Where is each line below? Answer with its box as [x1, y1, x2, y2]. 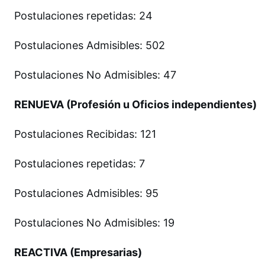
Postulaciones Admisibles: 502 [14, 38, 165, 51]
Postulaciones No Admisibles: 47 [14, 68, 176, 81]
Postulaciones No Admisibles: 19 [14, 216, 177, 229]
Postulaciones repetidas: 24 [14, 9, 153, 22]
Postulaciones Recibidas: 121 [14, 127, 156, 140]
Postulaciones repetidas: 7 [14, 157, 145, 170]
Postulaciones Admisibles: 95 [14, 186, 159, 199]
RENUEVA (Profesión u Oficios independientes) [14, 98, 257, 111]
